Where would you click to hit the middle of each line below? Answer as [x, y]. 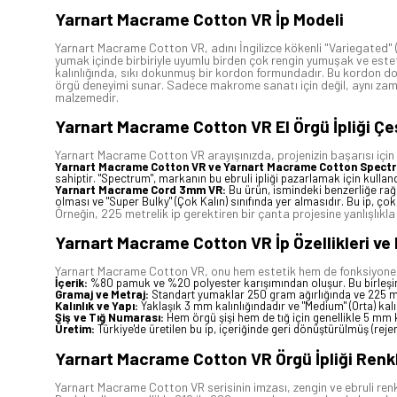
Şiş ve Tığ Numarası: [109, 318]
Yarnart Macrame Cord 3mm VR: [140, 190]
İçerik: [71, 283]
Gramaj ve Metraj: [102, 295]
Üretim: [75, 329]
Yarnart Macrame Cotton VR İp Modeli [199, 18]
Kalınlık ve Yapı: [97, 306]
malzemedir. [87, 97]
